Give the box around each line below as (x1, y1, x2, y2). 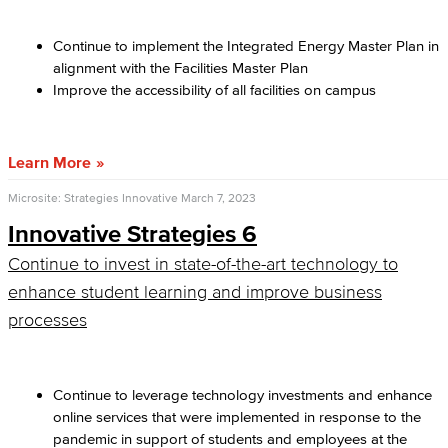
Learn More (8, 153, 91, 171)
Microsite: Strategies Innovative (8, 191, 178, 204)
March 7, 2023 (181, 191, 256, 204)
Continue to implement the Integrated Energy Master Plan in (53, 37, 439, 54)
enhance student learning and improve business (8, 282, 382, 302)
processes (8, 310, 87, 330)
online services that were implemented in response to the (53, 408, 421, 425)
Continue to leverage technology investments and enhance (53, 386, 432, 403)
